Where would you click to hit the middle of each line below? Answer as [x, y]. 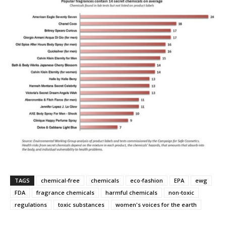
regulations [31, 205]
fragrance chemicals [65, 193]
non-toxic [181, 193]
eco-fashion [147, 181]
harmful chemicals [131, 193]
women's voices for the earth [156, 205]
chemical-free [60, 181]
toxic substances [81, 205]
